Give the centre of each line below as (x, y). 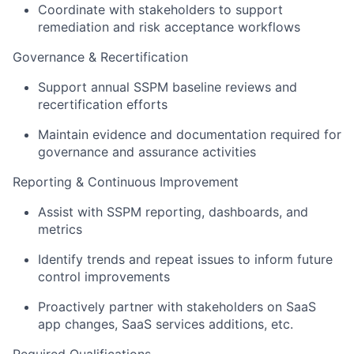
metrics (60, 230)
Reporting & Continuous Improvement (126, 182)
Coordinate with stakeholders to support (160, 10)
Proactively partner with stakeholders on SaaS (177, 307)
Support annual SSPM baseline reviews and (168, 87)
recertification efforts (103, 105)
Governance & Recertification (100, 57)
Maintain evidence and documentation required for (190, 135)
